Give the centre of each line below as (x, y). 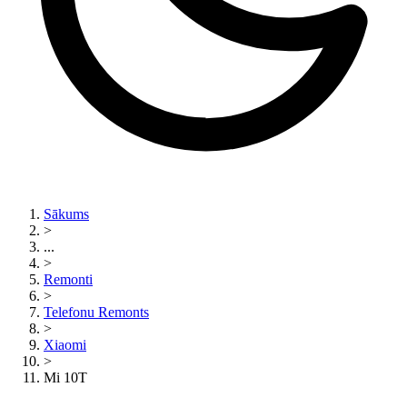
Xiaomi (65, 345)
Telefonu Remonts (96, 312)
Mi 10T (65, 377)
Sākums (66, 214)
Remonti (68, 279)
